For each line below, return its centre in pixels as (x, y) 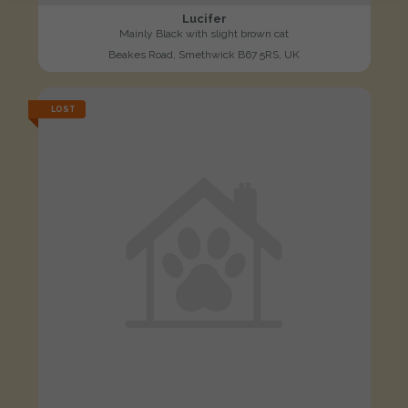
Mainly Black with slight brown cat (204, 33)
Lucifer (204, 18)
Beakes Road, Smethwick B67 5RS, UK (204, 54)
